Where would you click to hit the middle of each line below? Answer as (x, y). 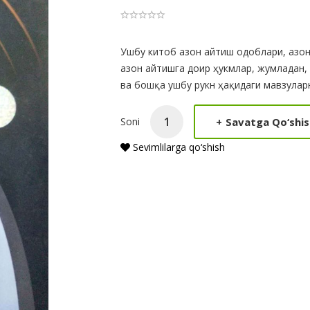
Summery (157, 74)
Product (150, 53)
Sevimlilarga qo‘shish (177, 147)
